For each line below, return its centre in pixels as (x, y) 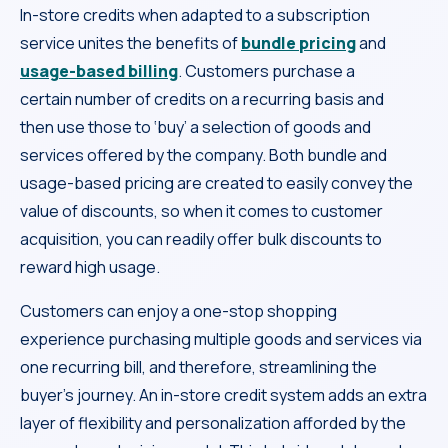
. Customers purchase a (266, 70)
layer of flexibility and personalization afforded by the (213, 422)
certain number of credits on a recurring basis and (202, 98)
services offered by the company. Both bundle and (203, 154)
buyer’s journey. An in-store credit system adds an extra (223, 394)
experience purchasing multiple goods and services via (221, 338)
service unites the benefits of (130, 42)
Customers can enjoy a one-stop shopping (178, 310)
